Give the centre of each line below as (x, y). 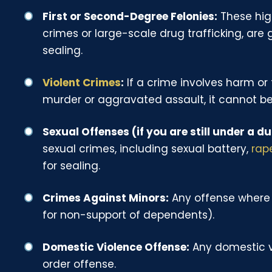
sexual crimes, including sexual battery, (147, 148)
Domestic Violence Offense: (116, 247)
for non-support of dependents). (129, 215)
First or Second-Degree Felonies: (130, 16)
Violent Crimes (82, 82)
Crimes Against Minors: (106, 198)
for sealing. (72, 165)
